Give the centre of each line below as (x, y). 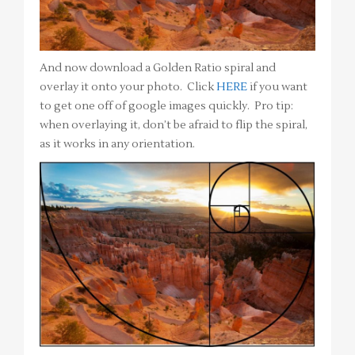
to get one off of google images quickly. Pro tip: (166, 106)
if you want (277, 87)
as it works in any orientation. (117, 144)
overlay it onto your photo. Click (128, 87)
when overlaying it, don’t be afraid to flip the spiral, (174, 125)
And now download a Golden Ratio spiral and (158, 68)
